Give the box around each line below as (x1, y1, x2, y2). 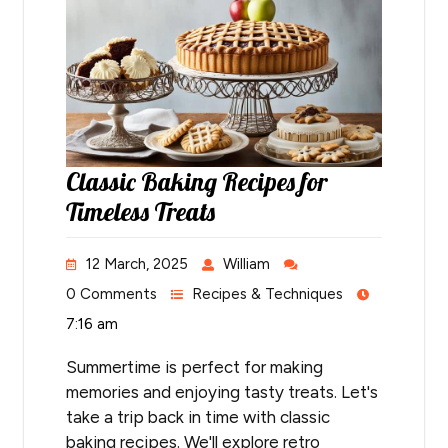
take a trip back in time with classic (66, 407, 330, 428)
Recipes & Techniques (192, 285, 343, 304)
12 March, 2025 (86, 255, 188, 274)
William (223, 255, 270, 274)
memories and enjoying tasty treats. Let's (66, 382, 378, 403)
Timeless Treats (66, 196, 215, 228)
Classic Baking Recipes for (66, 166, 327, 198)
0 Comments (66, 285, 157, 304)
